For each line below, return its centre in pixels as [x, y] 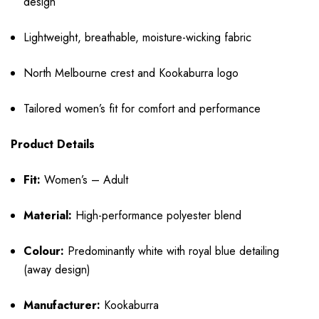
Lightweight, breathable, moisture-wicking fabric [138, 38]
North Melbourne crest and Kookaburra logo [131, 73]
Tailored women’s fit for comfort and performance [142, 109]
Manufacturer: [62, 305]
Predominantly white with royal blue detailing [172, 251]
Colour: [44, 251]
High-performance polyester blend [157, 216]
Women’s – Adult [85, 180]
